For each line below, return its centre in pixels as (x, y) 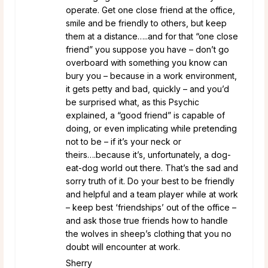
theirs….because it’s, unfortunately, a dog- (148, 154)
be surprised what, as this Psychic (133, 102)
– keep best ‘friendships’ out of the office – (151, 207)
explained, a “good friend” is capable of (145, 115)
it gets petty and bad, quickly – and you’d (147, 89)
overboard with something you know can (147, 62)
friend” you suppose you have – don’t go (147, 49)
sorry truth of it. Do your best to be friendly (150, 181)
